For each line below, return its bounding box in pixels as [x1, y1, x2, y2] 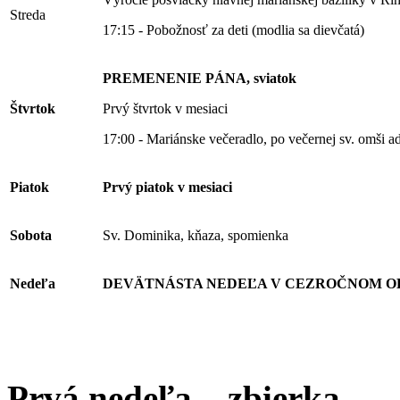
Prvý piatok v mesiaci [103, 179, 232, 195]
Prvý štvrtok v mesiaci [103, 100, 228, 116]
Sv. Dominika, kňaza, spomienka [103, 227, 288, 243]
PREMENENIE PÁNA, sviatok [103, 70, 296, 86]
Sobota [10, 227, 52, 243]
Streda [10, 6, 46, 22]
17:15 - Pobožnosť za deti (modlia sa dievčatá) [103, 21, 364, 37]
